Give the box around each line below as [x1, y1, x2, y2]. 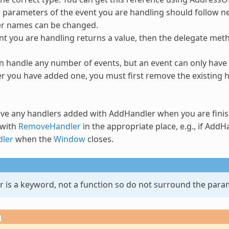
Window [53, 133, 85, 145]
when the [13, 133, 54, 145]
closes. [85, 133, 113, 145]
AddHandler [108, 107, 155, 119]
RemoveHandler [18, 120, 81, 132]
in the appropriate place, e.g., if [80, 120, 205, 132]
